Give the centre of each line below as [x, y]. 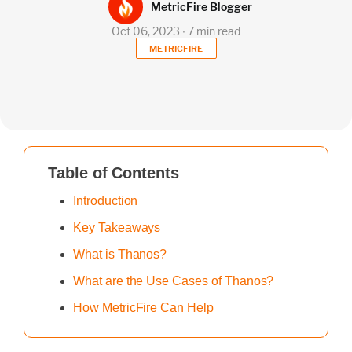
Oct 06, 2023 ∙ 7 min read [176, 31]
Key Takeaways [117, 227]
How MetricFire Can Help [143, 308]
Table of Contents [114, 173]
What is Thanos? [120, 254]
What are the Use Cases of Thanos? [174, 281]
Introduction [106, 201]
